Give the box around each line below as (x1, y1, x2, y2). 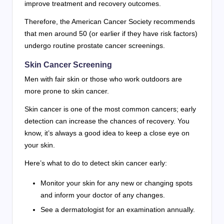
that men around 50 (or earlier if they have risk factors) (24, 29, 197, 37)
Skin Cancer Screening (24, 60, 112, 69)
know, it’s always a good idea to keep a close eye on (24, 128, 189, 137)
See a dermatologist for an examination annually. (40, 205, 195, 213)
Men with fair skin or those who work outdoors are (24, 74, 182, 83)
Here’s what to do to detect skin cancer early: (24, 158, 167, 167)
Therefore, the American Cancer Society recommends (24, 17, 195, 25)
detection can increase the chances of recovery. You (24, 116, 189, 125)
